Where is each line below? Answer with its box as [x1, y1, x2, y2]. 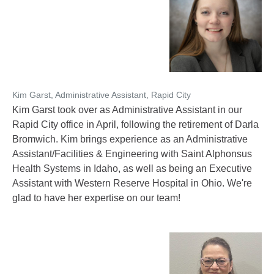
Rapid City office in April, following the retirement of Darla [12, 119, 259, 130]
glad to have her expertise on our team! [12, 193, 180, 203]
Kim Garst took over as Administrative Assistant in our [12, 105, 242, 115]
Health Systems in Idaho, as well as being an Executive [12, 163, 252, 174]
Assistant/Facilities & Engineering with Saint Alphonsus [12, 149, 252, 159]
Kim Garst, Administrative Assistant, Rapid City [12, 90, 191, 100]
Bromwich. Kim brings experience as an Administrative [12, 134, 248, 144]
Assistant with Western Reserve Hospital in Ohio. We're [12, 178, 252, 188]
